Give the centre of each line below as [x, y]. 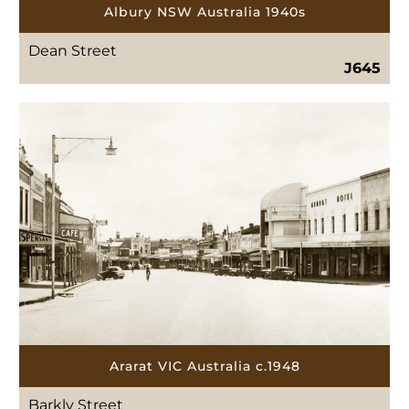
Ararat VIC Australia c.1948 [204, 366]
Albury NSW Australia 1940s [204, 12]
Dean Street [73, 51]
